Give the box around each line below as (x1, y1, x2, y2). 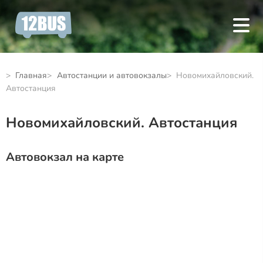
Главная (15, 70, 48, 81)
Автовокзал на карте (6, 149, 124, 165)
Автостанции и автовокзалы (56, 70, 167, 81)
